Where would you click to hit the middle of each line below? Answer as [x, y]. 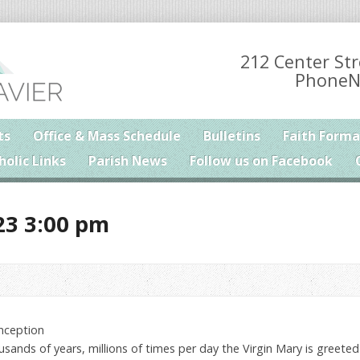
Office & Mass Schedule [107, 136]
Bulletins [232, 136]
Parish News [128, 161]
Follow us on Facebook [261, 161]
